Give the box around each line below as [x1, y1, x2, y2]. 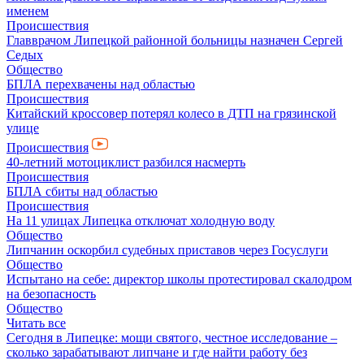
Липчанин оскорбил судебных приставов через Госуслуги [6, 243, 328, 257]
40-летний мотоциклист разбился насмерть [6, 155, 245, 169]
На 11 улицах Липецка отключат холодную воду [6, 214, 275, 227]
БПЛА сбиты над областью [6, 184, 158, 198]
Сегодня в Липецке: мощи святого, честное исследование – [6, 331, 337, 344]
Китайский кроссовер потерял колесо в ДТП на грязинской [6, 106, 336, 120]
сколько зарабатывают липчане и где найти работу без [6, 345, 307, 359]
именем [6, 4, 49, 18]
